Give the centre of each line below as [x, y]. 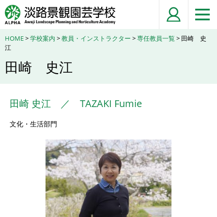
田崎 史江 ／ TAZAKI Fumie [76, 103]
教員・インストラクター [96, 38]
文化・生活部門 [33, 124]
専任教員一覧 [156, 38]
